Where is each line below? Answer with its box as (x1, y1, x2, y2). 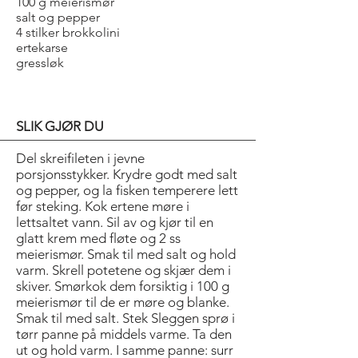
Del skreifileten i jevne (16, 150, 145, 166)
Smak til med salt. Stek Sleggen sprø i (16, 310, 235, 326)
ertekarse (16, 40, 68, 55)
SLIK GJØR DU (16, 118, 104, 134)
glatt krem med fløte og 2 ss (16, 230, 181, 246)
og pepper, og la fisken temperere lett (16, 182, 238, 198)
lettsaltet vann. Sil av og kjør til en (16, 214, 213, 230)
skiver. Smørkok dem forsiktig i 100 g (16, 278, 229, 294)
